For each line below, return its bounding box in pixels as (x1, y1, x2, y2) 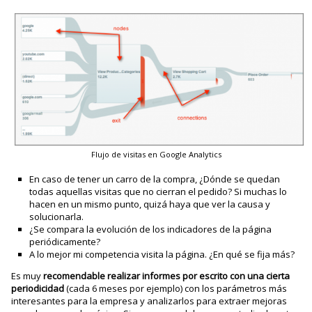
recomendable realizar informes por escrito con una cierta (43, 270, 290, 283)
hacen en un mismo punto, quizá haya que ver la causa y (29, 198, 271, 211)
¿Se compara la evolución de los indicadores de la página (29, 223, 272, 236)
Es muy (11, 270, 44, 283)
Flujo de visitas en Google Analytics (91, 149, 221, 160)
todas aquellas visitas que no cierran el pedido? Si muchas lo (29, 185, 288, 198)
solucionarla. (29, 210, 84, 224)
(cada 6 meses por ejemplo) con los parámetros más (64, 282, 288, 295)
